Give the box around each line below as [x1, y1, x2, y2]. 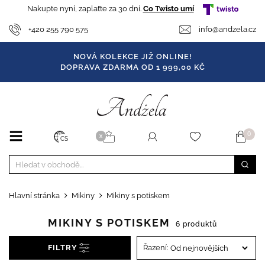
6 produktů [176, 220, 217, 229]
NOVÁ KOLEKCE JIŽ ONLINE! [73, 51, 192, 61]
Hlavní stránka [9, 191, 60, 201]
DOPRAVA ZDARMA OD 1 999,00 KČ [60, 62, 205, 72]
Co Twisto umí [143, 4, 194, 13]
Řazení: [143, 243, 168, 253]
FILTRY [48, 243, 77, 253]
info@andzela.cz [199, 24, 256, 34]
